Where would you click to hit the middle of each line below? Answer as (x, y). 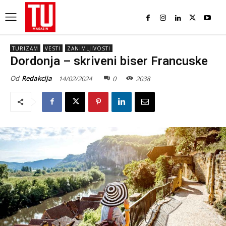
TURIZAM (25, 48)
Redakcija (37, 78)
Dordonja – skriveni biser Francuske (109, 61)
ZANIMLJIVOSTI (89, 48)
